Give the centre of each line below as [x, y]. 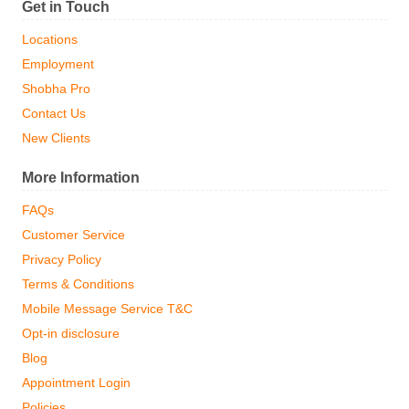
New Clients [56, 138]
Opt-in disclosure [71, 333]
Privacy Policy [62, 259]
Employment [58, 64]
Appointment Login [76, 383]
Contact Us [54, 113]
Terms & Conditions [78, 284]
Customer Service [73, 235]
